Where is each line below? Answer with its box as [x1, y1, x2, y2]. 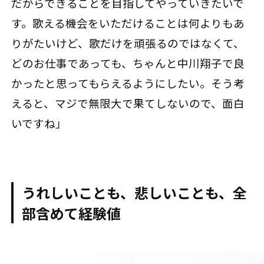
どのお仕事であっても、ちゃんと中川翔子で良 [11, 55, 245, 71]
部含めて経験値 [22, 203, 121, 224]
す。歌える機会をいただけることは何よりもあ [11, 15, 245, 31]
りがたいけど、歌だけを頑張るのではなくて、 [11, 35, 245, 51]
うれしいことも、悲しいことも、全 [22, 182, 247, 203]
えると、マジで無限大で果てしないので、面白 [11, 95, 245, 111]
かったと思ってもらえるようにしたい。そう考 [11, 75, 245, 91]
